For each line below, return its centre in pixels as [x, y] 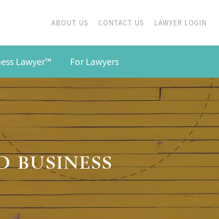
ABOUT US [70, 23]
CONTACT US [121, 23]
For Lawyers [94, 61]
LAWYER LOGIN [180, 23]
